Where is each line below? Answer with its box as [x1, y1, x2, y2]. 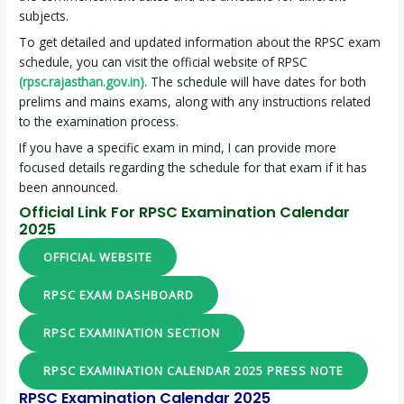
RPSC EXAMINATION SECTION [43, 324, 221, 341]
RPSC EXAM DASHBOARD [43, 286, 195, 303]
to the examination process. [19, 113, 179, 131]
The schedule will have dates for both [147, 73, 367, 91]
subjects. [19, 7, 69, 25]
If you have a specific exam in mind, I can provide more [19, 139, 337, 157]
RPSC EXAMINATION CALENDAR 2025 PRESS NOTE [43, 362, 344, 379]
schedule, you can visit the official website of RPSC [19, 53, 308, 71]
